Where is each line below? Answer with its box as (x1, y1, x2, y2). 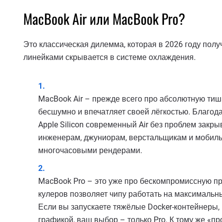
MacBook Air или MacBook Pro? (23, 8, 185, 29)
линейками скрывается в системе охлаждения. (23, 53, 196, 62)
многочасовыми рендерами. (38, 146, 142, 156)
